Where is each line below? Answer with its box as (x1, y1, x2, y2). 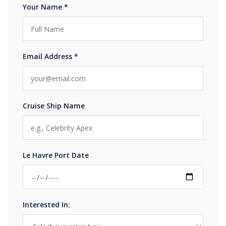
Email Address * (23, 51, 78, 61)
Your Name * (23, 2, 68, 12)
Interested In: (23, 200, 70, 209)
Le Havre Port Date (23, 150, 89, 160)
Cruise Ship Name (23, 101, 85, 110)
